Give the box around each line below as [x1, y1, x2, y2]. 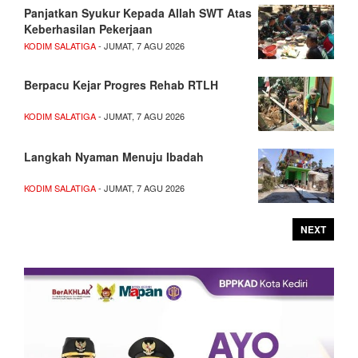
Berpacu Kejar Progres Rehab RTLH [24, 76, 218, 93]
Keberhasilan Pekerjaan [24, 20, 153, 37]
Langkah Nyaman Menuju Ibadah [24, 148, 204, 165]
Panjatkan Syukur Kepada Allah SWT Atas [24, 4, 252, 21]
